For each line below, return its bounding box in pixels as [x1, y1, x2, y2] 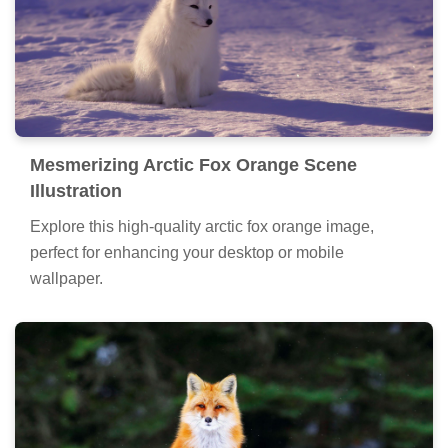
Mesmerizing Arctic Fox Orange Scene [30, 154, 357, 175]
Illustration [30, 180, 122, 201]
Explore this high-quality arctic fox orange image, [30, 217, 374, 235]
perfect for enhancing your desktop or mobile [30, 243, 344, 261]
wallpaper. [30, 269, 103, 287]
